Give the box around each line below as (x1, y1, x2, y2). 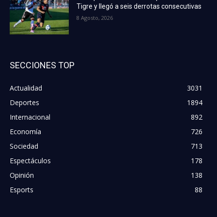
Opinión (10, 170, 34, 180)
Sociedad (10, 141, 38, 151)
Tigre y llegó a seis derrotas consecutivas (77, 2, 202, 10)
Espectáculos (10, 155, 51, 165)
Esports (10, 185, 33, 194)
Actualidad (10, 83, 42, 93)
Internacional (10, 112, 50, 122)
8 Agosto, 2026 (77, 14, 113, 21)
